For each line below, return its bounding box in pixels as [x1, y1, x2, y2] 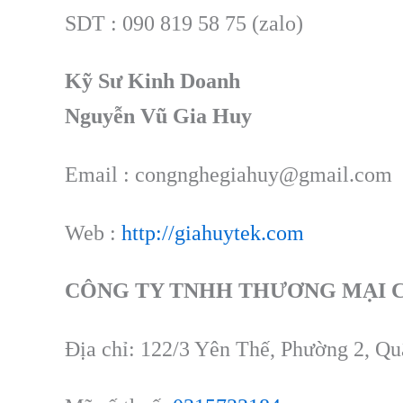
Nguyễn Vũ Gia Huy [65, 104, 252, 129]
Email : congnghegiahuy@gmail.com [65, 163, 392, 187]
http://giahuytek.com [121, 220, 304, 245]
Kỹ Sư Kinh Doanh [65, 69, 240, 94]
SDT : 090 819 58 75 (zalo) [65, 11, 303, 35]
